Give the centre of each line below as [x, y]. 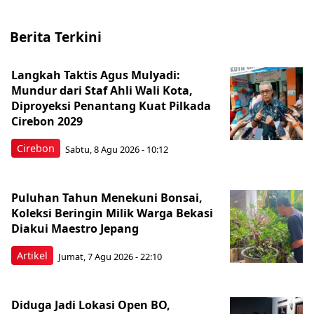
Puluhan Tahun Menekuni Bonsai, [107, 198]
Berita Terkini [56, 37]
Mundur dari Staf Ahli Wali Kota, [102, 90]
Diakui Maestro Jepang [75, 228]
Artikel [32, 255]
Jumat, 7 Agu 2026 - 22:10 [110, 256]
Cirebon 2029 [47, 121]
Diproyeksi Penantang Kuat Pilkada [111, 106]
